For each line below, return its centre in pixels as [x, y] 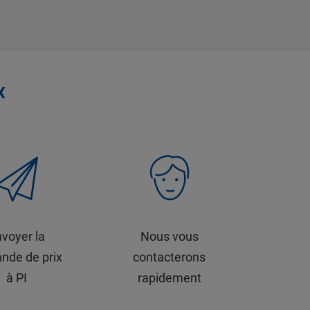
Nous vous [169, 236]
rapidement [169, 278]
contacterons [170, 257]
